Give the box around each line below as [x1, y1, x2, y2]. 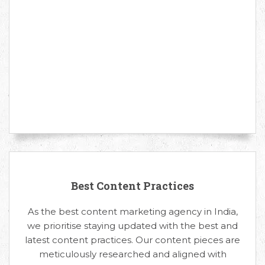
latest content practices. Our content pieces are [25, 234, 240, 245]
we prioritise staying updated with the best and [27, 219, 238, 231]
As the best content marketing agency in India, [27, 205, 238, 217]
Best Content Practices [71, 178, 194, 193]
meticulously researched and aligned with [38, 248, 227, 260]
